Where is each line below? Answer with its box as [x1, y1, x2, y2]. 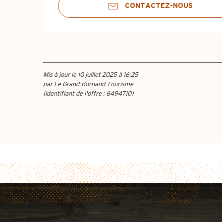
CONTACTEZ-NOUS [124, 1, 193, 9]
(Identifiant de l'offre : [43, 90, 106, 97]
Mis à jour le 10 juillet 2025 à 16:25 [43, 71, 138, 78]
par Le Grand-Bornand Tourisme [43, 81, 133, 88]
